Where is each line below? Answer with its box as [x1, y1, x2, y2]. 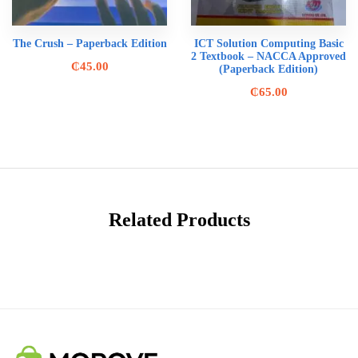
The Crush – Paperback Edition [12, 37, 167, 50]
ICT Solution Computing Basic [193, 37, 344, 50]
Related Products [108, 209, 250, 230]
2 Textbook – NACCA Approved [191, 50, 346, 62]
